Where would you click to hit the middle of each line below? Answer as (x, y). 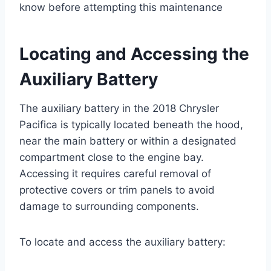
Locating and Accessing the (134, 54)
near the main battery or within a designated (128, 141)
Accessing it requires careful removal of (115, 173)
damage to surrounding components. (109, 206)
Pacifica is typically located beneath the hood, (131, 124)
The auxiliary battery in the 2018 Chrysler (119, 108)
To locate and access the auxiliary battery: (122, 242)
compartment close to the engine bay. (112, 157)
